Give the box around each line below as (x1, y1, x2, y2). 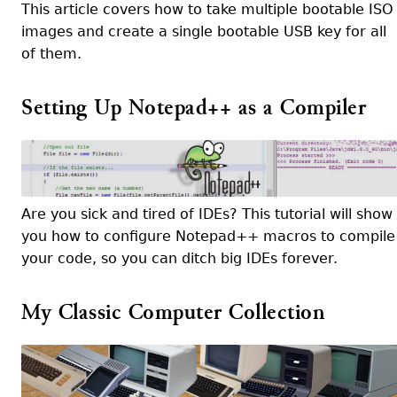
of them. (21, 45, 82, 62)
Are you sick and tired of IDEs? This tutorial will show (21, 206, 393, 222)
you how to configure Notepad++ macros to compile (21, 228, 395, 245)
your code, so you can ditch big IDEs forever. (21, 250, 338, 267)
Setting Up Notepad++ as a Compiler (21, 97, 366, 119)
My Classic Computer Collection (21, 301, 324, 323)
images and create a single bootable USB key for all (21, 23, 386, 40)
